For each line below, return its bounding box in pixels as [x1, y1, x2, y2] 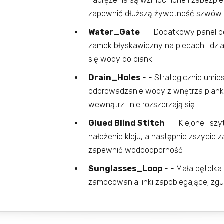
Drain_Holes [88, 73, 140, 83]
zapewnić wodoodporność [88, 145, 183, 155]
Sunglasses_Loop [88, 164, 162, 174]
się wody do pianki [88, 54, 154, 64]
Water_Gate [88, 27, 140, 37]
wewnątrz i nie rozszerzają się [88, 100, 195, 110]
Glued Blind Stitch [88, 118, 165, 128]
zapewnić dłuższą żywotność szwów [88, 9, 222, 19]
